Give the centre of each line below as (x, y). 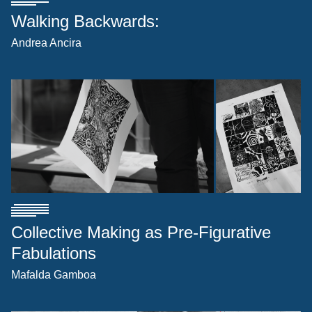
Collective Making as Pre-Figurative (141, 233)
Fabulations (54, 253)
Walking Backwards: (85, 22)
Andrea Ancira (46, 43)
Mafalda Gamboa (54, 275)
